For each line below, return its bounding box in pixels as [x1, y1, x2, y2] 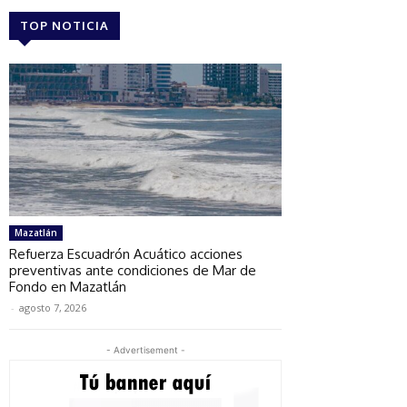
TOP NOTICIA [20, 17, 109, 33]
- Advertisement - [105, 343, 185, 355]
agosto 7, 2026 [19, 300, 86, 314]
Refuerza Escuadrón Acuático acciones [9, 244, 243, 263]
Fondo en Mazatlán [9, 277, 126, 295]
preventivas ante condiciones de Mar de [9, 261, 256, 279]
